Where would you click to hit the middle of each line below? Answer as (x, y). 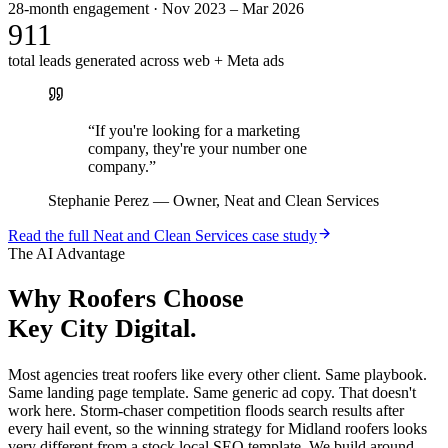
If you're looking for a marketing (197, 130)
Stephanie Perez (98, 200)
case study (282, 235)
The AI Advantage (66, 253)
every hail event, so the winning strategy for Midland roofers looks (217, 429)
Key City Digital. (102, 329)
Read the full (50, 235)
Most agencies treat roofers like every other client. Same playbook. (217, 375)
